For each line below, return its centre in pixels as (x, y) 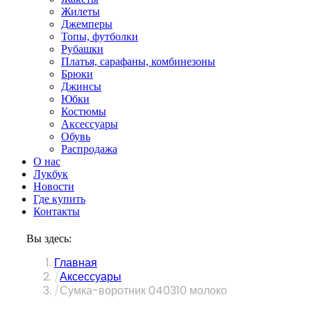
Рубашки (82, 49)
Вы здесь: (49, 238)
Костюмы (84, 111)
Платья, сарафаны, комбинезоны (138, 61)
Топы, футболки (100, 36)
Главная (76, 263)
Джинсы (81, 86)
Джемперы (87, 24)
